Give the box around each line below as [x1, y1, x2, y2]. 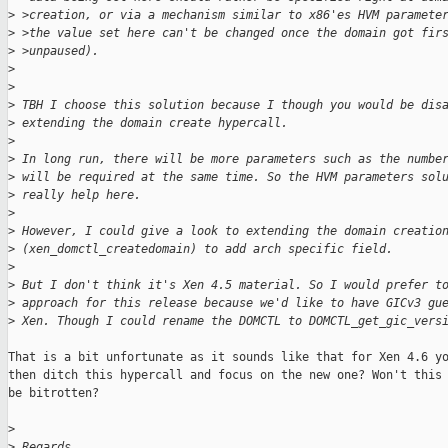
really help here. [15, 188, 141, 203]
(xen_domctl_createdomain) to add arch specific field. [15, 242, 393, 257]
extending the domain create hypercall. [15, 116, 288, 131]
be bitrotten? [8, 386, 99, 401]
